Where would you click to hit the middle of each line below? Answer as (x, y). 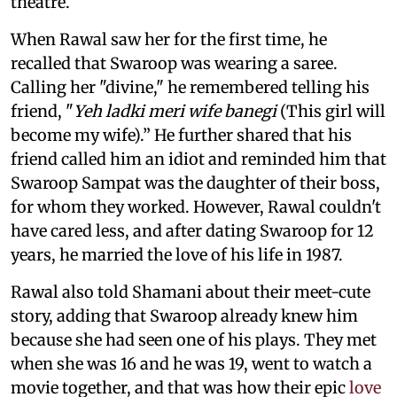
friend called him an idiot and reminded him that (198, 159)
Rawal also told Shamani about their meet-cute (191, 292)
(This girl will (331, 111)
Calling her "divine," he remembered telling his (190, 87)
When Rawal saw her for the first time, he (169, 39)
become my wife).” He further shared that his (181, 135)
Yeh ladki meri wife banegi (175, 111)
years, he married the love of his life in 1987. (177, 254)
